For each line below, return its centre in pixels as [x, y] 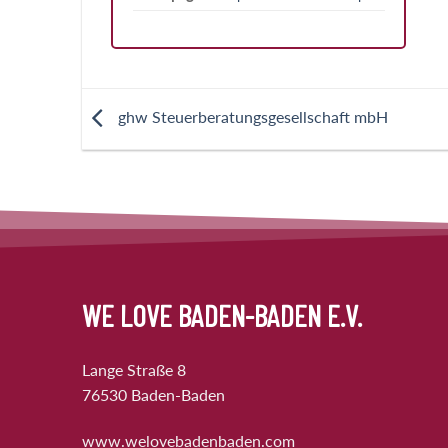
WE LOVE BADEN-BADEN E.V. [222, 314]
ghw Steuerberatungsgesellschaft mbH [251, 116]
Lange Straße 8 [134, 369]
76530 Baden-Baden [153, 394]
